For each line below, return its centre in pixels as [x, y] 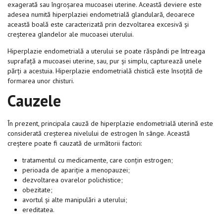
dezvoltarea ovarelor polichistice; [73, 180]
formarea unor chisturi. [42, 81]
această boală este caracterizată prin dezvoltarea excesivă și [98, 24]
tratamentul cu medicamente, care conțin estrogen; [98, 160]
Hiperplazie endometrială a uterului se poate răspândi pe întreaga [106, 51]
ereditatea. [38, 209]
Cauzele [34, 100]
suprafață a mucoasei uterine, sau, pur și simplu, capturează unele [105, 61]
